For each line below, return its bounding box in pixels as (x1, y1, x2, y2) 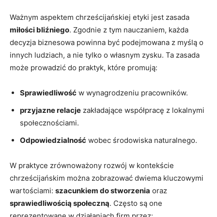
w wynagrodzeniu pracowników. (77, 88, 188, 97)
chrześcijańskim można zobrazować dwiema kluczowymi (10, 173, 203, 183)
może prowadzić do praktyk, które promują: (10, 62, 157, 72)
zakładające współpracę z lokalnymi (81, 105, 204, 115)
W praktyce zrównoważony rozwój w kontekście (10, 160, 174, 170)
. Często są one (109, 198, 162, 208)
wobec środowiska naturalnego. (86, 135, 197, 145)
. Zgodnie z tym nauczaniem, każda (69, 25, 188, 34)
